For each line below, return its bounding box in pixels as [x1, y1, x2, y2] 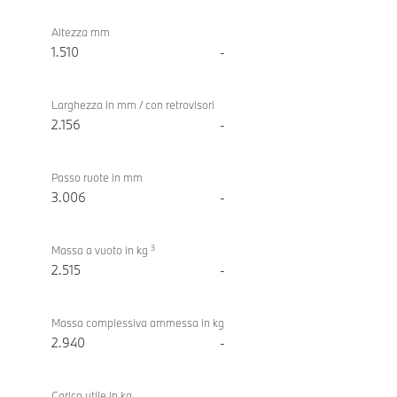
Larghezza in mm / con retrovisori [51, 97, 214, 113]
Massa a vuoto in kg [51, 243, 151, 258]
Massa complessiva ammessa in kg [51, 315, 224, 331]
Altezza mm [51, 25, 110, 40]
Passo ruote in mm [51, 170, 143, 185]
